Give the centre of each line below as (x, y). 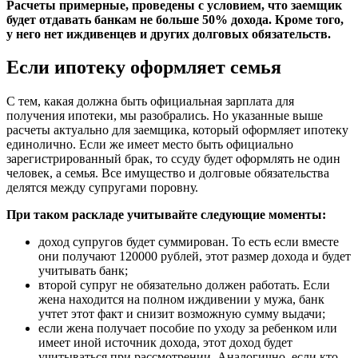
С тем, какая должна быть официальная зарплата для (150, 101)
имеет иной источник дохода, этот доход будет (165, 343)
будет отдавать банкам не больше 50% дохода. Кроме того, (175, 19)
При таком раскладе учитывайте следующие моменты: (166, 215)
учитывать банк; (83, 271)
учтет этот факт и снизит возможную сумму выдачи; (182, 314)
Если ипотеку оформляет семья (144, 68)
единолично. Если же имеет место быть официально (150, 145)
